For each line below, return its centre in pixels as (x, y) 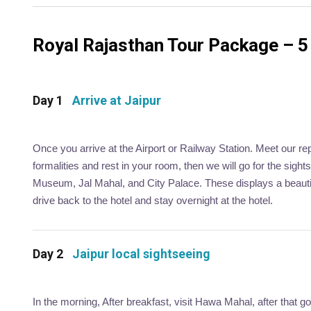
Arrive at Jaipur (117, 100)
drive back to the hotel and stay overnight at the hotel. (153, 200)
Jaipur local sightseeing (141, 253)
